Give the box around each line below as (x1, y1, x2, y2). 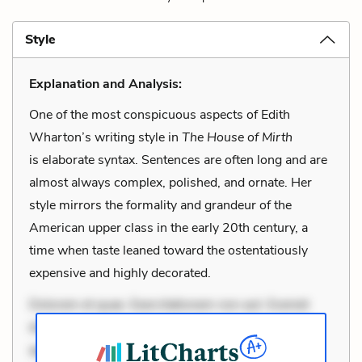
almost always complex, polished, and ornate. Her (29, 173, 312, 192)
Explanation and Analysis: (29, 74, 182, 93)
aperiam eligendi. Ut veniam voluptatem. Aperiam (29, 340, 310, 359)
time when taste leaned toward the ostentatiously (29, 241, 308, 259)
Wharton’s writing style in (29, 128, 182, 146)
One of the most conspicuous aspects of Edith (29, 105, 290, 124)
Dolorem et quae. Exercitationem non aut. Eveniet (29, 295, 309, 314)
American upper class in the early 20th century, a (29, 218, 308, 237)
